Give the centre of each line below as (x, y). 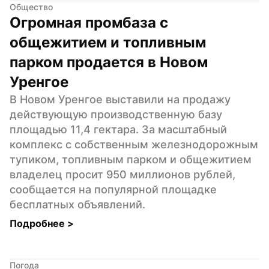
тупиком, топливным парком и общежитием (131, 159)
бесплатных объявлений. (77, 204)
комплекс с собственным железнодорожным (134, 144)
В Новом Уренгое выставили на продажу (120, 99)
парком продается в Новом (109, 62)
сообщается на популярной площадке (113, 189)
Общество (31, 7)
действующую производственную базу (116, 114)
